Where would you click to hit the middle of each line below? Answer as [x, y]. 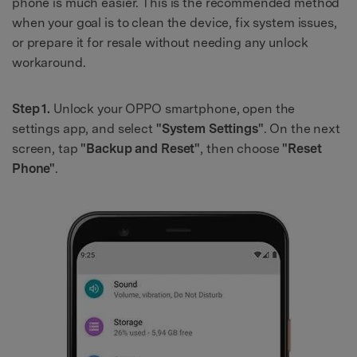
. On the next [302, 128]
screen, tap [47, 148]
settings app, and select [84, 128]
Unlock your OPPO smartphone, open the [173, 108]
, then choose [241, 148]
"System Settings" [210, 128]
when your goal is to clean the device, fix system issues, [175, 23]
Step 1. [31, 108]
